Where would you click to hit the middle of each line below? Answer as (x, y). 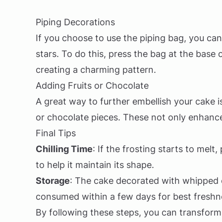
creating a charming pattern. (96, 70)
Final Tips (56, 133)
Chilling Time (64, 149)
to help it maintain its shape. (95, 165)
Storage (53, 181)
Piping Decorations (75, 22)
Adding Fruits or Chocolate (92, 85)
